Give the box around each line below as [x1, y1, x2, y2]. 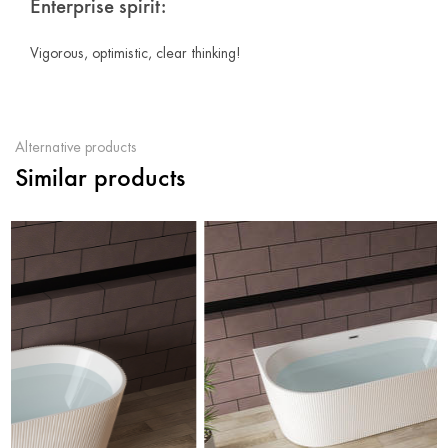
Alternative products [15, 137, 137, 156]
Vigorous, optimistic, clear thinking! [30, 43, 241, 62]
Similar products [15, 165, 185, 192]
